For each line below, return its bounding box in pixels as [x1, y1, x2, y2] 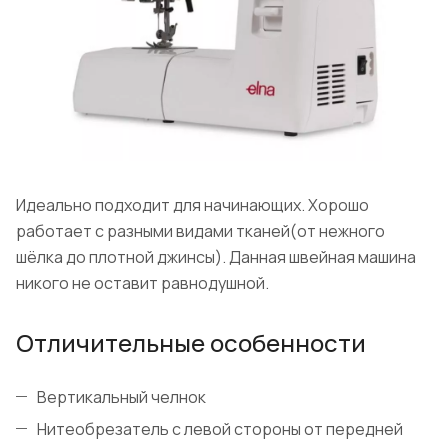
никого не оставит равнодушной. [16, 272, 269, 295]
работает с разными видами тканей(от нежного [16, 220, 385, 243]
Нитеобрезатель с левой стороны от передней [37, 418, 403, 441]
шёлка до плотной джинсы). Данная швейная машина [16, 246, 416, 269]
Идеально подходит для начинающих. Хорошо [16, 194, 369, 217]
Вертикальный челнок [37, 386, 206, 409]
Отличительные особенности [16, 326, 366, 360]
